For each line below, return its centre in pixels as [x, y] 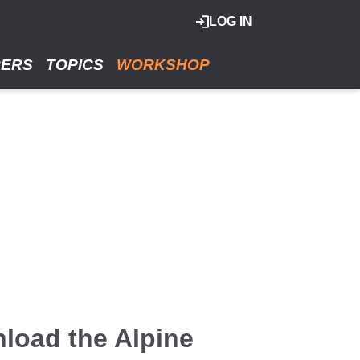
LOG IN [231, 21]
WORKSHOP [163, 65]
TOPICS [75, 65]
